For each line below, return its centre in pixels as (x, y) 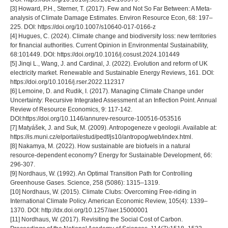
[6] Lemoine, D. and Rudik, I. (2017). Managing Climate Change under (107, 91)
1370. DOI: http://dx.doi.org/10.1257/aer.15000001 (79, 210)
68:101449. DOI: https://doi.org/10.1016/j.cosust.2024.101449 (95, 54)
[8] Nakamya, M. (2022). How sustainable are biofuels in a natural (100, 146)
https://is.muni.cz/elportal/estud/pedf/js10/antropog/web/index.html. (102, 137)
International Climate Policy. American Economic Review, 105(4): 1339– (109, 201)
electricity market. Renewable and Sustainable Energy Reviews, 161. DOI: (112, 73)
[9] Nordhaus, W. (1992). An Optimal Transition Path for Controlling (101, 173)
